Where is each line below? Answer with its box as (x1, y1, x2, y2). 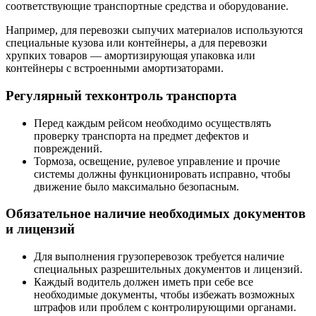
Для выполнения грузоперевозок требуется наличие (34, 250, 284, 263)
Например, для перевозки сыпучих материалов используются (6, 24, 303, 37)
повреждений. (34, 142, 102, 154)
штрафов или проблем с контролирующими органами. (34, 301, 296, 314)
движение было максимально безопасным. (34, 180, 239, 193)
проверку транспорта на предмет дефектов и (34, 129, 249, 142)
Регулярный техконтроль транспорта (6, 88, 237, 104)
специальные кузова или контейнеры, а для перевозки (6, 37, 267, 49)
